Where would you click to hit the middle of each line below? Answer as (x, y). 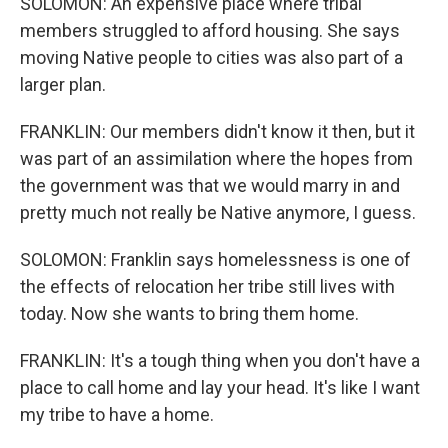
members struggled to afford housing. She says (210, 30)
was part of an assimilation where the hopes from (216, 158)
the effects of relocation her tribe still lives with (207, 286)
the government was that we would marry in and (210, 185)
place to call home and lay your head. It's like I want (220, 387)
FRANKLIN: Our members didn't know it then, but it (217, 131)
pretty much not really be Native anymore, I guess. (218, 212)
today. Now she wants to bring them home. (189, 313)
